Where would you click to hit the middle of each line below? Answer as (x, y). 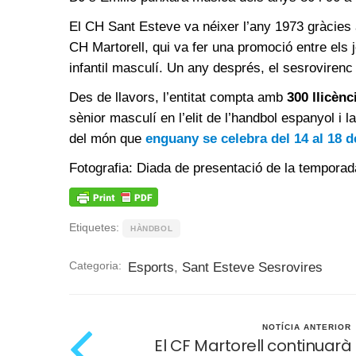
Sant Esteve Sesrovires (252, 267)
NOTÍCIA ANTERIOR (307, 327)
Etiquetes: (96, 227)
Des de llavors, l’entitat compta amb (176, 97)
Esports (151, 267)
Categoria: (99, 265)
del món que (105, 138)
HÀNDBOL (152, 228)
